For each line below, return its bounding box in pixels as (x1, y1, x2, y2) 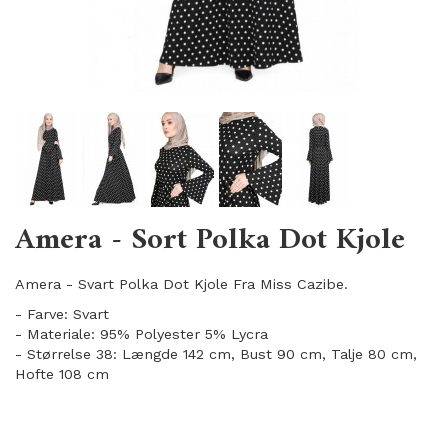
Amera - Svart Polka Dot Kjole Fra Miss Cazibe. (15, 276, 348, 292)
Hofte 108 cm (15, 366, 109, 382)
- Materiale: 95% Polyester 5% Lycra (15, 326, 268, 342)
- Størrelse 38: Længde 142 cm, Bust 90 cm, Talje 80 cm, (15, 346, 417, 362)
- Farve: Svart (15, 306, 109, 322)
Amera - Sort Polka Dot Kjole (15, 214, 405, 267)
